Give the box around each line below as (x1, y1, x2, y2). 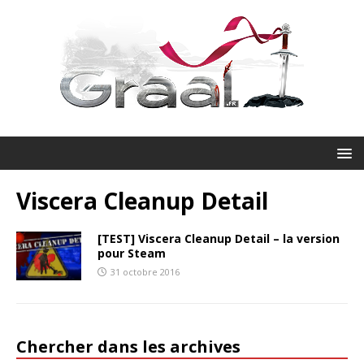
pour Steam (97, 245, 166, 261)
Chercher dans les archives (16, 336, 240, 357)
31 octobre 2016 (110, 266, 180, 278)
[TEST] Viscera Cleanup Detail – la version (97, 231, 340, 246)
